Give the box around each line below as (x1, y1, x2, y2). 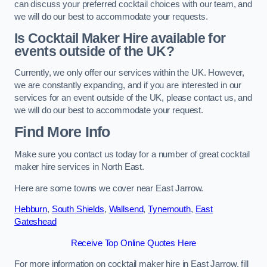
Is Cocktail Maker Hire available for (14, 30, 226, 46)
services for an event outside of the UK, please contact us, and (14, 92, 252, 103)
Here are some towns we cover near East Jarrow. (14, 183, 204, 193)
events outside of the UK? (14, 44, 174, 60)
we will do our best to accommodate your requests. (14, 11, 208, 21)
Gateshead (14, 217, 57, 227)
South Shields (51, 204, 104, 215)
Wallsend (108, 204, 144, 215)
